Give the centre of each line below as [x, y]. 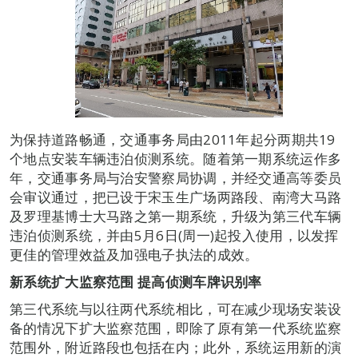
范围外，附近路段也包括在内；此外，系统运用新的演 [176, 347]
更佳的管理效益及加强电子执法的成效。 [134, 255]
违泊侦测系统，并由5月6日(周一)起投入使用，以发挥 [174, 235]
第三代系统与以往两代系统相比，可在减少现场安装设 [176, 309]
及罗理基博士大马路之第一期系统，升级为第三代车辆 [176, 216]
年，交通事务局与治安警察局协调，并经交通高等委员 [176, 178]
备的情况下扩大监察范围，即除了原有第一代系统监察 [176, 328]
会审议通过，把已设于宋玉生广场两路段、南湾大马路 [176, 197]
